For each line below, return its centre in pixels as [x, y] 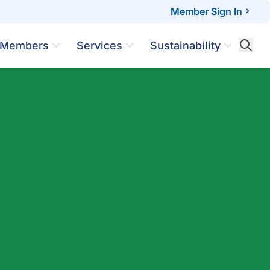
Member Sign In [206, 11]
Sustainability [185, 45]
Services [99, 45]
